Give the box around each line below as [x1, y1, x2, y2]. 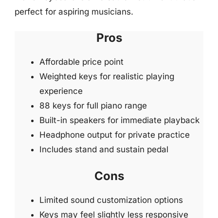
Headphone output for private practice [39, 130, 190, 140]
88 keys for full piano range [39, 101, 147, 110]
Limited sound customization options [39, 195, 183, 205]
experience [39, 86, 83, 96]
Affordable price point [39, 57, 124, 67]
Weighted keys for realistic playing [39, 72, 174, 81]
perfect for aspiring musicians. [15, 6, 133, 17]
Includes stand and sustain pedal [39, 145, 168, 154]
